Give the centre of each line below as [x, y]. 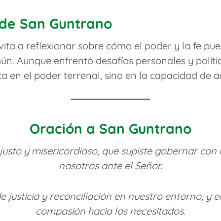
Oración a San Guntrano [110, 128]
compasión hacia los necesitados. [110, 211]
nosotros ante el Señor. [110, 165]
